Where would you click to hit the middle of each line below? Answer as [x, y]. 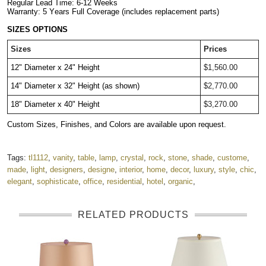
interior [131, 169]
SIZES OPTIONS [37, 29]
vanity [63, 157]
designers [66, 169]
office [93, 181]
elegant [20, 181]
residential [124, 181]
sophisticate [58, 181]
